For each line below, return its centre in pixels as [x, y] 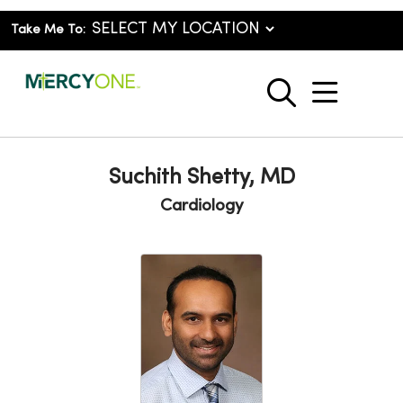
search [323, 102]
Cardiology [201, 206]
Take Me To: [48, 30]
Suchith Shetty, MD [201, 178]
